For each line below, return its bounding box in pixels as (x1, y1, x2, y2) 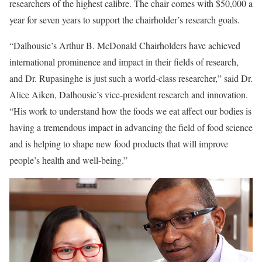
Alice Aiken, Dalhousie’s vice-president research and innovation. (9, 88, 248, 101)
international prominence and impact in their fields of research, (9, 56, 239, 68)
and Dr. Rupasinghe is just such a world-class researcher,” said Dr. (9, 72, 253, 84)
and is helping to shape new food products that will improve (9, 137, 228, 150)
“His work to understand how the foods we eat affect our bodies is (9, 105, 251, 117)
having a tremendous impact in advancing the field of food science (9, 121, 253, 133)
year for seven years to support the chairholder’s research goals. (9, 13, 240, 26)
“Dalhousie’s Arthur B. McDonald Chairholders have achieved (9, 39, 240, 51)
